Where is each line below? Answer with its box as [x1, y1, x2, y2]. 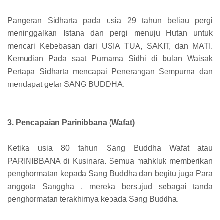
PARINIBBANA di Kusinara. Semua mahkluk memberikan [7, 157, 213, 165]
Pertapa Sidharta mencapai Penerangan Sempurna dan [7, 67, 213, 76]
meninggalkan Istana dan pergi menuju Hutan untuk [7, 29, 213, 38]
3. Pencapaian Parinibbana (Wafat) [7, 118, 135, 127]
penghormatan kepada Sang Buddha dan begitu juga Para [7, 169, 213, 178]
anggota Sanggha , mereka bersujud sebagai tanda [7, 182, 213, 191]
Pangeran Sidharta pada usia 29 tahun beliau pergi [7, 16, 213, 25]
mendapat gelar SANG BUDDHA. [7, 80, 125, 89]
